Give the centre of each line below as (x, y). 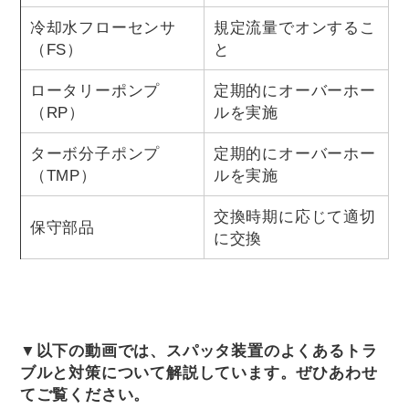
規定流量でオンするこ (294, 27)
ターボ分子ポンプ (95, 153)
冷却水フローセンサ (103, 27)
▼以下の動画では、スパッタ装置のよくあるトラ (199, 350)
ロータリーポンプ (95, 90)
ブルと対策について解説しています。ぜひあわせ (199, 372)
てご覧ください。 (85, 394)
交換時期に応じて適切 (294, 216)
